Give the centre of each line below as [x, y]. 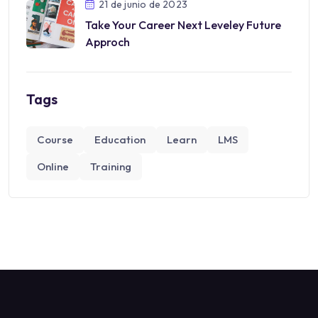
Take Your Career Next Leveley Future [183, 24]
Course [55, 139]
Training [111, 166]
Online [53, 166]
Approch [108, 42]
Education [120, 139]
